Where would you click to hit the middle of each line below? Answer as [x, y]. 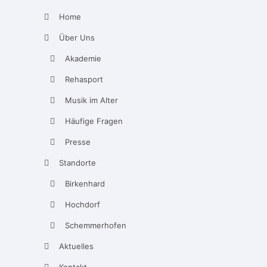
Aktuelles [76, 246]
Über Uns [77, 38]
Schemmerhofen [96, 225]
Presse [78, 142]
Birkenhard [85, 184]
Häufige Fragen [94, 121]
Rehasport [84, 79]
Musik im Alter [91, 100]
